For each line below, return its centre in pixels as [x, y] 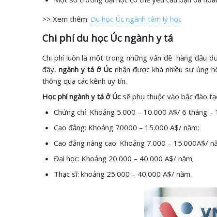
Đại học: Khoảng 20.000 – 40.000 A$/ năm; [124, 158]
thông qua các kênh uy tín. [85, 81]
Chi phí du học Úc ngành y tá [108, 38]
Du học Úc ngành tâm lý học [136, 19]
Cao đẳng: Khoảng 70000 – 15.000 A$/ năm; [126, 127]
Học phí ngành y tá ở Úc [81, 96]
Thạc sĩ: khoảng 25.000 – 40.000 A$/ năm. [123, 174]
